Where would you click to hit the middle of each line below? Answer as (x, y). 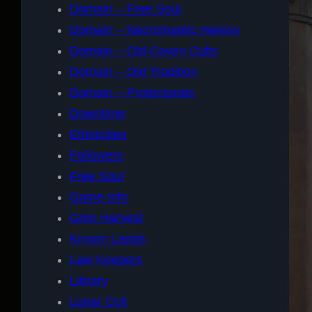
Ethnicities (98, 134)
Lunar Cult (99, 301)
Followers (96, 155)
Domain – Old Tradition (134, 71)
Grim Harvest (107, 218)
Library (89, 280)
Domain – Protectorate (132, 92)
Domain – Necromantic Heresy (155, 30)
